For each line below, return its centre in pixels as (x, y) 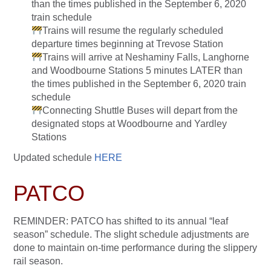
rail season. (38, 261)
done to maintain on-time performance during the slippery (135, 248)
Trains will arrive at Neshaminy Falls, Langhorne (146, 57)
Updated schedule (54, 158)
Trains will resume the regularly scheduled (133, 31)
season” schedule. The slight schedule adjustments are (131, 235)
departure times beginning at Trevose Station (127, 44)
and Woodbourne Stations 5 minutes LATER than (137, 71)
